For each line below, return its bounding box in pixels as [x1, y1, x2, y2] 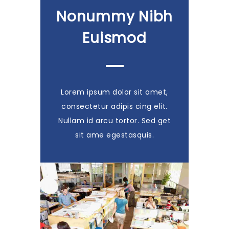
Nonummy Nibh [56, 7, 173, 27]
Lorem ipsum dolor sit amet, [61, 87, 168, 98]
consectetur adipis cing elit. [61, 101, 168, 112]
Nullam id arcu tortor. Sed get [58, 116, 171, 126]
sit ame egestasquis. [75, 130, 154, 141]
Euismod [82, 28, 147, 49]
